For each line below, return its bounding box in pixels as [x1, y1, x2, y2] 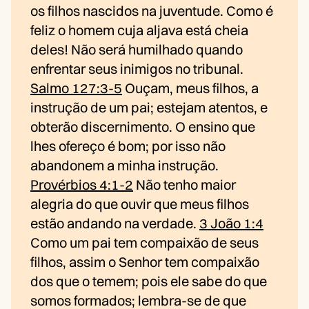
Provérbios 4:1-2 [30, 176, 133, 194]
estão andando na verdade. [30, 215, 199, 232]
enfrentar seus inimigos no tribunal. [30, 60, 243, 78]
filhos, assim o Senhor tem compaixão [30, 253, 259, 271]
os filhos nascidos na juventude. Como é [30, 2, 273, 20]
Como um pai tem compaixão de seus [30, 234, 259, 252]
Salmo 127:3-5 [30, 79, 122, 97]
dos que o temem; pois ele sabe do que [30, 272, 267, 290]
